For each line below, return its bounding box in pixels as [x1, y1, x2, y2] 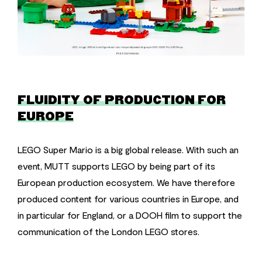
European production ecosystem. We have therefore [18, 176, 235, 188]
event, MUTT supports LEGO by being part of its [18, 160, 215, 171]
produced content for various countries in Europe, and [18, 192, 239, 204]
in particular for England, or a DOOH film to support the [18, 209, 242, 220]
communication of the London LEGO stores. [18, 225, 199, 237]
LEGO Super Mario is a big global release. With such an [18, 143, 239, 155]
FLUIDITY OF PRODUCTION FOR [18, 92, 226, 108]
